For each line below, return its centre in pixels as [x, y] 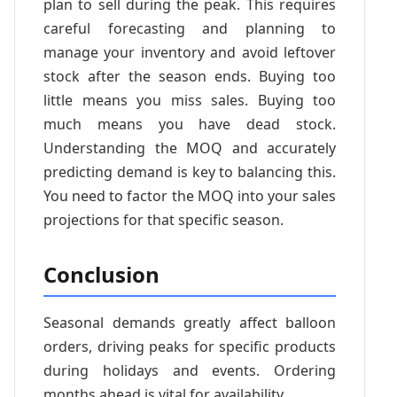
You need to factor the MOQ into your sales [190, 195]
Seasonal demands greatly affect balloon [190, 322]
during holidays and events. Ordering [190, 370]
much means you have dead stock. [190, 124]
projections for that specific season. [163, 219]
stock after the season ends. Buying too [190, 76]
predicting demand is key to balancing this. [190, 171]
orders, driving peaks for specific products [190, 346]
